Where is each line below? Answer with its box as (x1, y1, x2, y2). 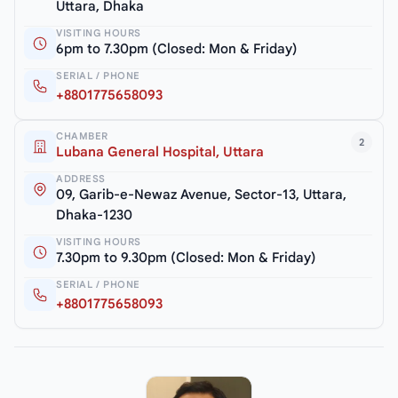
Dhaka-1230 (56, 206, 132, 223)
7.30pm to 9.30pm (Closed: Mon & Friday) (56, 249, 316, 266)
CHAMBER (56, 129, 108, 142)
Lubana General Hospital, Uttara (56, 143, 264, 160)
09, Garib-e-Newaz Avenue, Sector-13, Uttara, (56, 186, 346, 203)
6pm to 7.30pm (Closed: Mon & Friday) (56, 40, 298, 57)
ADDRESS (56, 171, 106, 185)
